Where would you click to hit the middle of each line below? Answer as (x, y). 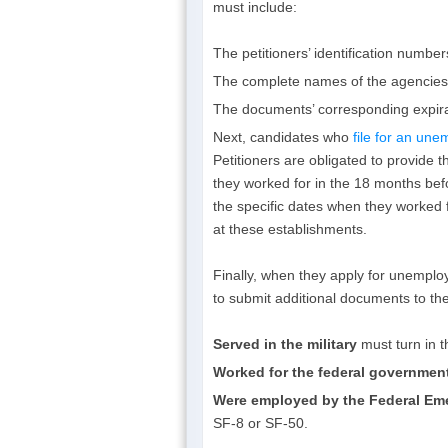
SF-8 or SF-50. (260, 422)
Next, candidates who (283, 136)
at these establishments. (290, 228)
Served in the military (287, 343)
